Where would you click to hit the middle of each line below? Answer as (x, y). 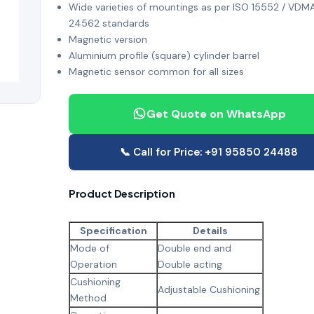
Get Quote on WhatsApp (216, 114)
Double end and (194, 248)
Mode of (90, 248)
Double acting (190, 264)
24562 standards (109, 23)
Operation (94, 264)
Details (210, 230)
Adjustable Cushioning (209, 289)
